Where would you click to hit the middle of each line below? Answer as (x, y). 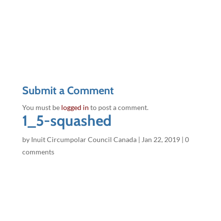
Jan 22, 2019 (161, 140)
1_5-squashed (67, 121)
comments (38, 152)
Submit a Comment (68, 91)
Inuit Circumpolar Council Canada (84, 140)
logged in (75, 108)
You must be (41, 108)
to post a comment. (118, 108)
